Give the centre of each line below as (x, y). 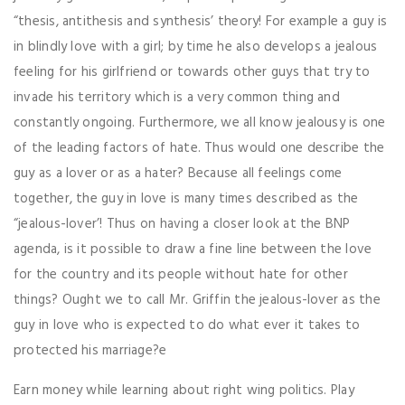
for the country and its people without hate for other (181, 275)
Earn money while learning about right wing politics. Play (184, 391)
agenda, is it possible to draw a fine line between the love (193, 250)
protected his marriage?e (90, 351)
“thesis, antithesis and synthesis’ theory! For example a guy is (201, 22)
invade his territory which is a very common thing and (177, 98)
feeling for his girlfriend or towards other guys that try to (192, 73)
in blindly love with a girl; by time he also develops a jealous (196, 47)
